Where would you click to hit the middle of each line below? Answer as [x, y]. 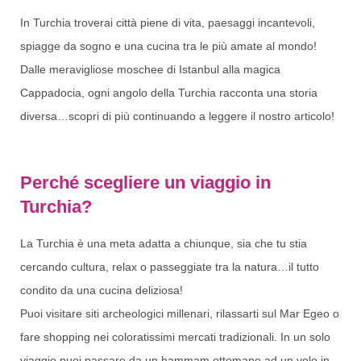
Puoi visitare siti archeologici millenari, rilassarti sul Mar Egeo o [180, 313]
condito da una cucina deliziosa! [102, 290]
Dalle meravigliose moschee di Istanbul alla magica [150, 70]
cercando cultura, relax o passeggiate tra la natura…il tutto [170, 266]
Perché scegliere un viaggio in [145, 182]
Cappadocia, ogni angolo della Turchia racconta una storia [169, 93]
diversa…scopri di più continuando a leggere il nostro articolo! [177, 116]
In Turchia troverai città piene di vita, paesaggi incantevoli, [168, 23]
